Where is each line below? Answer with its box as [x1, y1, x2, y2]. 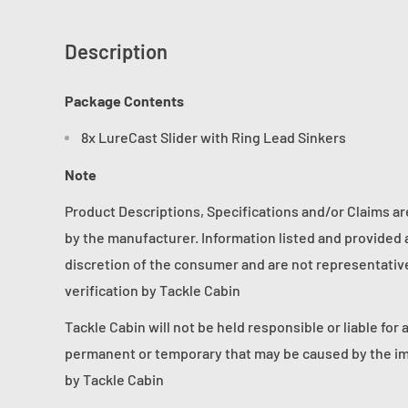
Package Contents [65, 92, 184, 110]
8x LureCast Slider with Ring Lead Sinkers [81, 128, 346, 147]
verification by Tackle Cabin [65, 280, 240, 299]
